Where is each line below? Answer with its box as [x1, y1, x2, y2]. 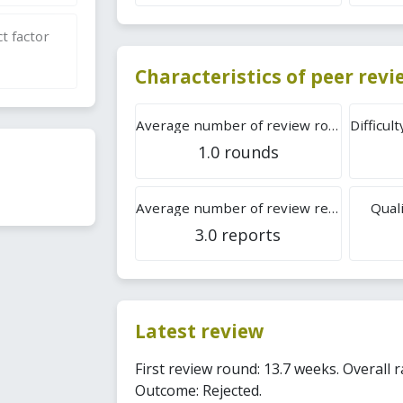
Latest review [134, 318, 264, 345]
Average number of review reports [327, 198, 338, 217]
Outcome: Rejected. [134, 380, 262, 400]
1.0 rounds [197, 141, 279, 164]
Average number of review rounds [327, 116, 338, 135]
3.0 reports [195, 223, 282, 246]
